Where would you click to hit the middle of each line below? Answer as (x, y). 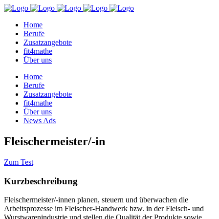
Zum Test (19, 162)
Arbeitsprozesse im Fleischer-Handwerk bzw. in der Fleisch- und (104, 209)
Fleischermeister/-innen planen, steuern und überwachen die (96, 200)
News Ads (40, 120)
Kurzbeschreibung (41, 181)
